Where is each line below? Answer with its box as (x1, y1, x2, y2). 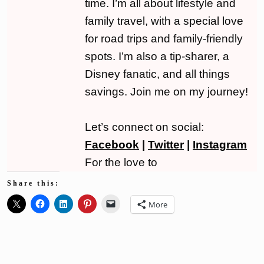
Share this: (7, 179, 60, 187)
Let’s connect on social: (85, 120, 204, 133)
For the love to (85, 156, 157, 169)
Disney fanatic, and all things (85, 67, 230, 80)
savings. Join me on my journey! (85, 85, 248, 98)
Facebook (85, 138, 139, 151)
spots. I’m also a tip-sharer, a (85, 49, 229, 62)
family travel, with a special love (85, 14, 243, 27)
